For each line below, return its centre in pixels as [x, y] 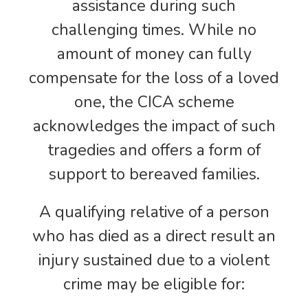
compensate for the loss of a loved [154, 78]
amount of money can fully [154, 54]
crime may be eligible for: [154, 284]
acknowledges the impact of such [154, 126]
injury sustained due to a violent [154, 260]
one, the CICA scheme [154, 102]
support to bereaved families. [154, 174]
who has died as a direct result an [154, 236]
